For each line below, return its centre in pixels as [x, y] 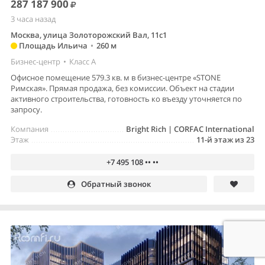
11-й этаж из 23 [225, 139]
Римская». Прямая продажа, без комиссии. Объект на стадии [122, 88]
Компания [30, 129]
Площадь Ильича [52, 45]
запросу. [26, 109]
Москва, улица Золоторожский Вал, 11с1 [89, 35]
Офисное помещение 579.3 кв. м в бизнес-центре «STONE [116, 77]
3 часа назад [33, 19]
